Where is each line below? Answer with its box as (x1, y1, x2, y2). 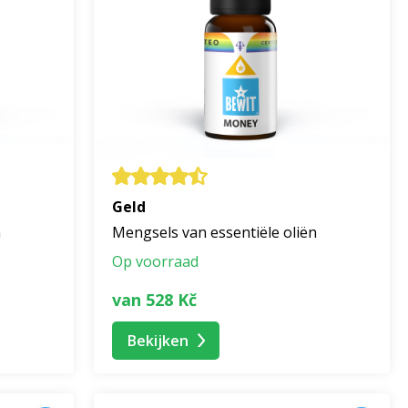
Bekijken (127, 330, 189, 351)
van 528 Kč (112, 288, 197, 311)
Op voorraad (112, 251, 199, 272)
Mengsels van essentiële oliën (112, 222, 317, 243)
